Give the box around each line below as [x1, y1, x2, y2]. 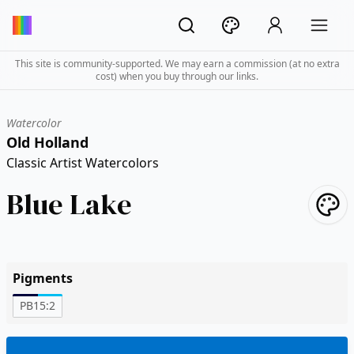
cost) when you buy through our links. [96, 70, 258, 83]
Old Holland [6, 133, 88, 152]
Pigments [13, 269, 73, 287]
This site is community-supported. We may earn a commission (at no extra [14, 57, 340, 70]
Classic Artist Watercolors [6, 154, 159, 171]
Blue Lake [6, 185, 132, 224]
